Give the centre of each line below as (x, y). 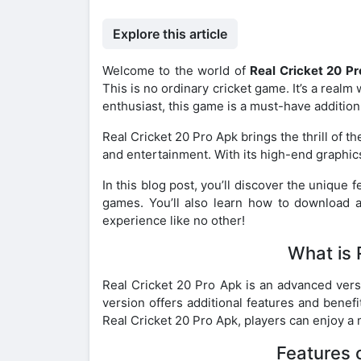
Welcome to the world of (176, 70)
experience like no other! (174, 220)
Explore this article (170, 33)
